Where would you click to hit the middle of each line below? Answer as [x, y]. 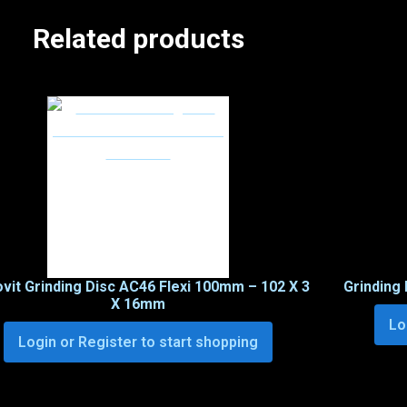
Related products [138, 39]
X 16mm [138, 304]
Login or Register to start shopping [138, 342]
